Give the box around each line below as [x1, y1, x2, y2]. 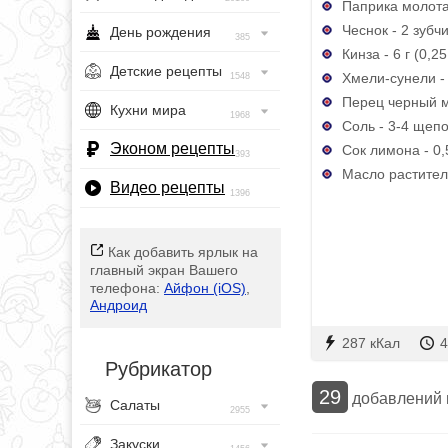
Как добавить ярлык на [104, 244, 258, 260]
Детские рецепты [110, 63, 222, 79]
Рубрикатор [105, 358, 212, 380]
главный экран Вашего [90, 262, 238, 278]
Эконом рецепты [110, 140, 235, 157]
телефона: [90, 280, 164, 296]
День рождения [110, 24, 211, 40]
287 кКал [342, 334, 400, 351]
